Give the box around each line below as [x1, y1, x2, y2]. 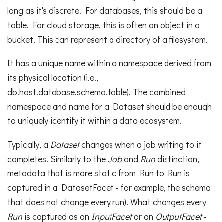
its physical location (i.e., [7, 71, 98, 84]
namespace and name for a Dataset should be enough [7, 100, 212, 112]
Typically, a [7, 138, 50, 150]
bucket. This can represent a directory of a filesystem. [7, 33, 208, 46]
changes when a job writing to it [79, 138, 202, 150]
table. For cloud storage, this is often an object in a [7, 19, 200, 31]
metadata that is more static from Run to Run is [7, 166, 190, 179]
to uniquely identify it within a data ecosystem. [7, 114, 182, 127]
